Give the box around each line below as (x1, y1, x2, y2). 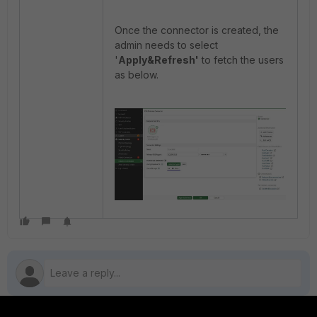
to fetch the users (199, 54, 284, 67)
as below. (115, 69, 158, 81)
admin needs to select (115, 39, 218, 52)
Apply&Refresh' (118, 54, 199, 67)
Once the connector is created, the (115, 24, 279, 37)
